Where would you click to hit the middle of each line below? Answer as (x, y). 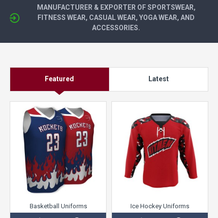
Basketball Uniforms (58, 206)
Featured (60, 79)
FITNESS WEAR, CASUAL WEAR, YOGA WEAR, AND (116, 18)
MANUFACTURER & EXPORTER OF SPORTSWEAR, (116, 8)
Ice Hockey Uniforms (160, 206)
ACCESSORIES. (116, 28)
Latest (158, 79)
